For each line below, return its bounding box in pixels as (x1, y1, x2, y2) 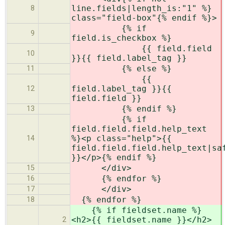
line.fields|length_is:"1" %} (71, 4, 212, 14)
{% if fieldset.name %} (71, 205, 202, 215)
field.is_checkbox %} (71, 33, 172, 43)
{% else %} (71, 64, 172, 74)
